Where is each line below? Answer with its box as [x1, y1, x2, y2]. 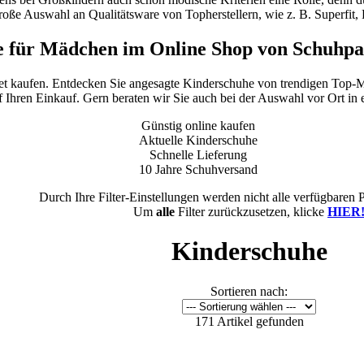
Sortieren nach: [210, 284, 288, 298]
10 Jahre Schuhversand [139, 162, 258, 176]
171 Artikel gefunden [194, 314, 304, 328]
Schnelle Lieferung [149, 147, 247, 162]
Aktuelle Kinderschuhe [139, 132, 258, 147]
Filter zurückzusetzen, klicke [175, 204, 327, 219]
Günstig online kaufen [141, 118, 255, 132]
